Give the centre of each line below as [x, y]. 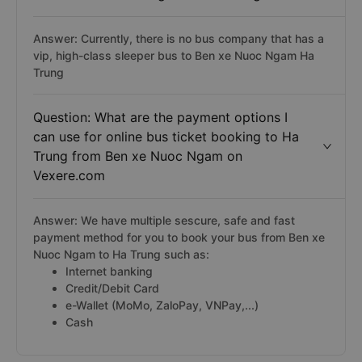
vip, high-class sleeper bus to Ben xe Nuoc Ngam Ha [174, 55]
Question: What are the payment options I [160, 117]
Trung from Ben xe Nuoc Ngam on [138, 156]
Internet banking [109, 271]
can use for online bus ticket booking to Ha [166, 137]
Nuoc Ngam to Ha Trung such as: [121, 254]
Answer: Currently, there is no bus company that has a [179, 38]
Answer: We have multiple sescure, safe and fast [164, 220]
